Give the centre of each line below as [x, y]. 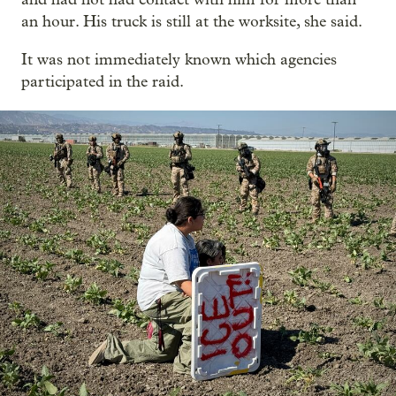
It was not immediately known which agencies [179, 59]
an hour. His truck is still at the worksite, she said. [192, 21]
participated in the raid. [103, 81]
